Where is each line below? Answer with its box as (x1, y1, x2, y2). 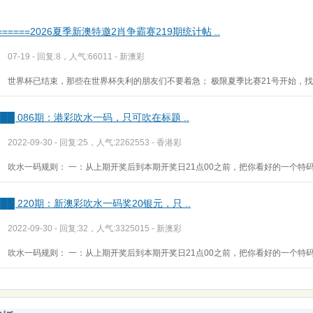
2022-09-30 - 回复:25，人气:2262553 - (8, 137, 156, 147)
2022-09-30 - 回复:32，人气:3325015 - (8, 223, 156, 233)
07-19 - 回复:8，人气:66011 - (8, 51, 119, 61)
